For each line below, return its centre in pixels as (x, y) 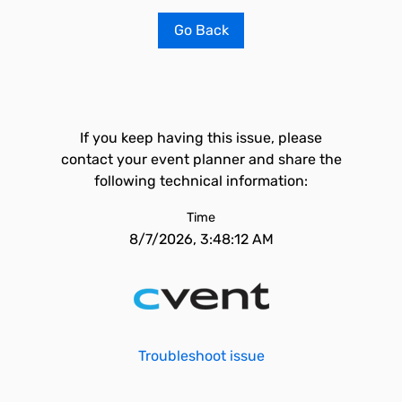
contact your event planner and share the (201, 159)
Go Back (201, 30)
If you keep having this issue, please (201, 138)
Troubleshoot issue (201, 356)
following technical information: (201, 181)
